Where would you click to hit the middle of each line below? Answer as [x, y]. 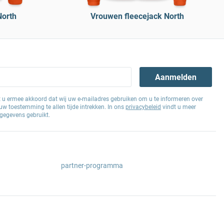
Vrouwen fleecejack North [137, 16]
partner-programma [92, 165]
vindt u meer [178, 107]
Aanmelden [176, 77]
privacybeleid [143, 107]
